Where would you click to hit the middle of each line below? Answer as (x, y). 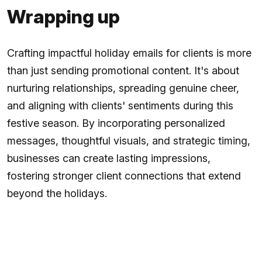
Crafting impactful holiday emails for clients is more (129, 53)
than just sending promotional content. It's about (123, 70)
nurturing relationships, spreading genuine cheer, (123, 88)
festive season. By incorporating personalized (116, 123)
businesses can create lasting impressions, (109, 158)
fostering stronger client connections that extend (124, 175)
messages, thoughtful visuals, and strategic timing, (129, 140)
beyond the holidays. (57, 193)
